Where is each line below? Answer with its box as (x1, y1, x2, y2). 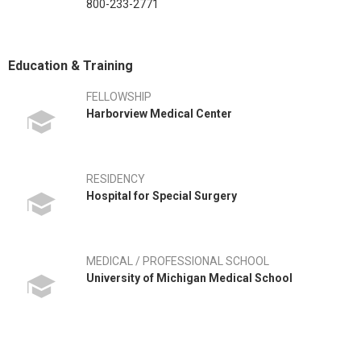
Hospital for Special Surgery (86, 189, 237, 202)
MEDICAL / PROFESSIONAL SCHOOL (86, 255, 269, 268)
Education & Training (8, 58, 133, 73)
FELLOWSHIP (86, 90, 151, 103)
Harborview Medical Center (86, 107, 232, 120)
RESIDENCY (86, 172, 145, 185)
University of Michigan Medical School (86, 272, 293, 284)
